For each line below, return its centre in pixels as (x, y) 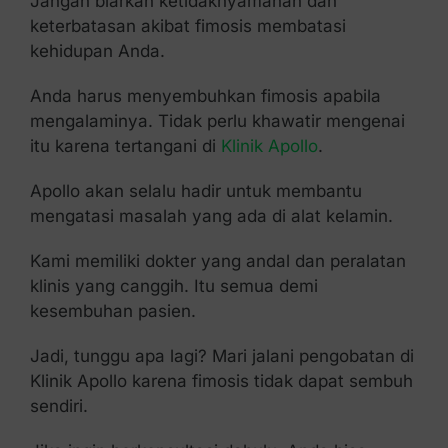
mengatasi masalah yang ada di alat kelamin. (211, 216)
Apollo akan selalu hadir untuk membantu (195, 191)
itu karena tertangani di (125, 146)
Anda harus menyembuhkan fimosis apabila (205, 96)
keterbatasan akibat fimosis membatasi (187, 26)
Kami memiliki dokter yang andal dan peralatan (217, 261)
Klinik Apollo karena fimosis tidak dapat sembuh (221, 381)
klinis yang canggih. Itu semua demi (173, 286)
